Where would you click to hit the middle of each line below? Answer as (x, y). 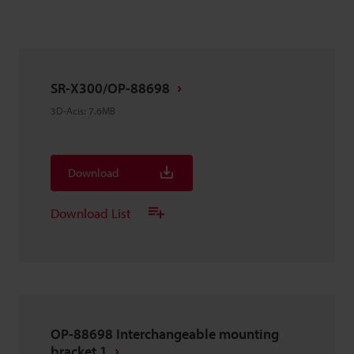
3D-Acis (67, 111)
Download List (91, 213)
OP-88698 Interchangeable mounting (165, 334)
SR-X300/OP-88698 (110, 88)
